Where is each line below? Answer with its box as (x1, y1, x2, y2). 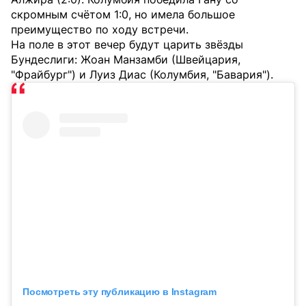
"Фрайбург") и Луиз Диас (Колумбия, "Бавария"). (11, 68, 273, 82)
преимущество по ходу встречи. (11, 23, 189, 37)
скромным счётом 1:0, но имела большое (11, 8, 235, 22)
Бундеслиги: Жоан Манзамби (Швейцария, (11, 53, 240, 67)
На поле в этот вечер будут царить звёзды (11, 38, 243, 52)
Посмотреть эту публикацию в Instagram (23, 286, 217, 298)
